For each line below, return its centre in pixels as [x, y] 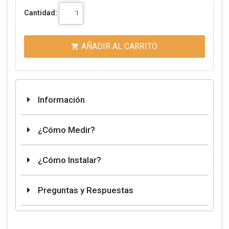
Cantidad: [40, 13]
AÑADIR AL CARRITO [120, 46]
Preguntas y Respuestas [85, 190]
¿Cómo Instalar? [68, 160]
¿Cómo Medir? [65, 130]
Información [60, 100]
